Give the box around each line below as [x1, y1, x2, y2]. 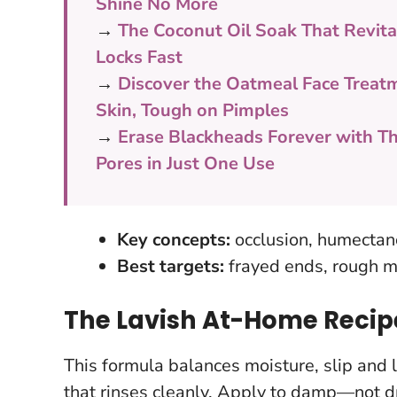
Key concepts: [117, 227, 230, 252]
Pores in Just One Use [96, 151, 275, 175]
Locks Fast [96, 44, 183, 69]
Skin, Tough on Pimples [96, 97, 289, 122]
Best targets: [117, 253, 224, 278]
